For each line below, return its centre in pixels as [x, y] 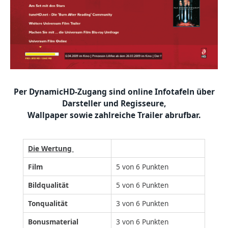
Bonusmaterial [53, 221]
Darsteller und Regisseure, [114, 104]
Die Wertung [51, 148]
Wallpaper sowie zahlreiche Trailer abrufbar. [114, 115]
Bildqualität [48, 185]
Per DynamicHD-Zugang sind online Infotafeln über [114, 92]
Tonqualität [48, 203]
